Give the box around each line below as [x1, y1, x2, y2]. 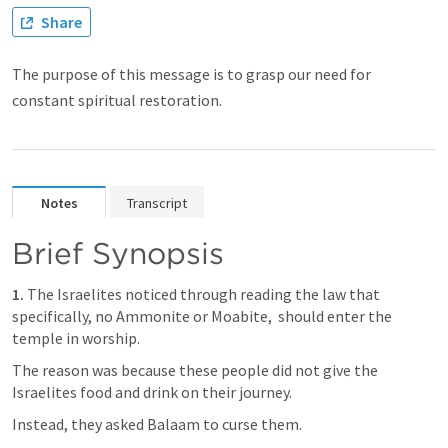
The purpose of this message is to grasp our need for [12, 64, 371, 84]
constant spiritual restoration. [12, 90, 222, 110]
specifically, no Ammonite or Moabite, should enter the [12, 306, 392, 326]
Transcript [127, 194, 187, 212]
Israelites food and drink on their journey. [12, 382, 292, 402]
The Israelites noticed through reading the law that [24, 284, 380, 304]
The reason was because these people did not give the [12, 360, 378, 380]
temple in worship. [12, 328, 140, 348]
